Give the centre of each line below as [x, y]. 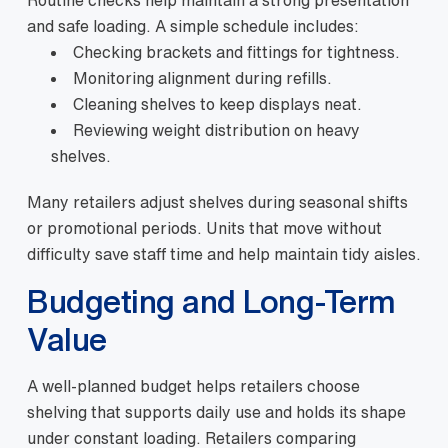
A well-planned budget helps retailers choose [193, 385]
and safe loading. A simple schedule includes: [193, 25]
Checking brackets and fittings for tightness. [236, 51]
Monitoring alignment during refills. [202, 77]
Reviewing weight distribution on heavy [216, 129]
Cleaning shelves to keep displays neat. [217, 103]
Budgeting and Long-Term [211, 300]
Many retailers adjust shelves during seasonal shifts [217, 201]
